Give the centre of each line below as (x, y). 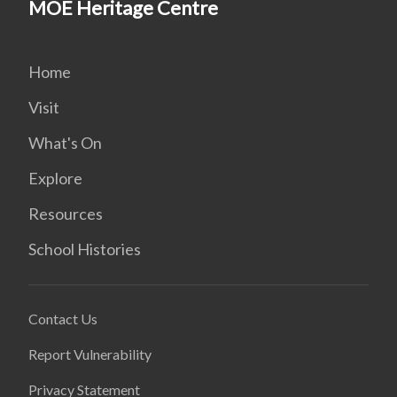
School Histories (85, 249)
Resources (66, 214)
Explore (55, 178)
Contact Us (63, 319)
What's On (65, 143)
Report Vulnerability (90, 354)
